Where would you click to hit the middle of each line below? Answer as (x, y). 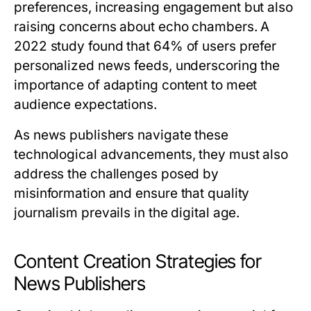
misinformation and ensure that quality (132, 193)
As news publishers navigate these (121, 135)
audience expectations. (85, 104)
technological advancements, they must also (151, 154)
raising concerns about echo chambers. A (142, 27)
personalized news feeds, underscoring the (147, 66)
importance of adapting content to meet (136, 85)
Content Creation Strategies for (138, 261)
